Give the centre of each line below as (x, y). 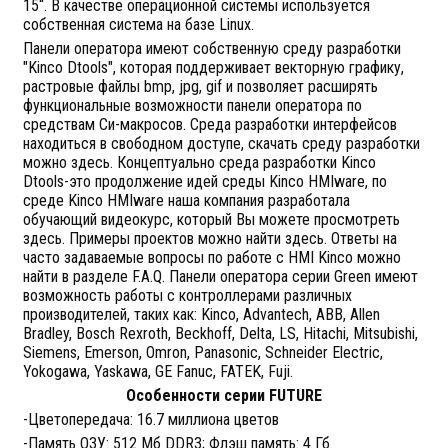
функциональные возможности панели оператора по (192, 105)
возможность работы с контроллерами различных (187, 295)
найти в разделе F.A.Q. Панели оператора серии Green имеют (220, 276)
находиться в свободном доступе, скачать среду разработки (221, 143)
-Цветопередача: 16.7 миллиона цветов (150, 419)
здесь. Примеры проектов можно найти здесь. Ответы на (209, 238)
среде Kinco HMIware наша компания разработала (186, 200)
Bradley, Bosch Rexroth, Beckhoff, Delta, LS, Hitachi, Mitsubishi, (220, 333)
